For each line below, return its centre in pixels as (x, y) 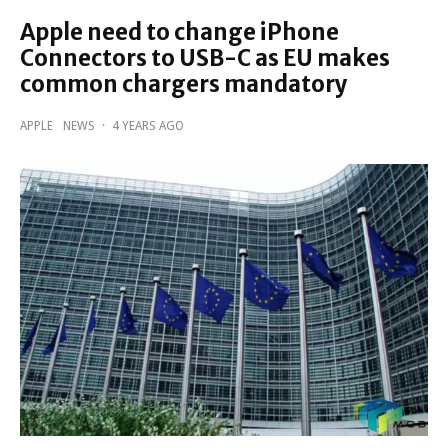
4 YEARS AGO (148, 126)
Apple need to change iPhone (179, 32)
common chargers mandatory (184, 84)
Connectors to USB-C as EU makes (205, 58)
